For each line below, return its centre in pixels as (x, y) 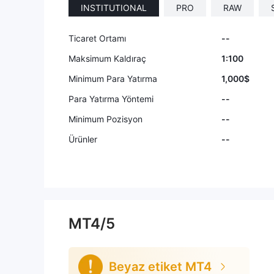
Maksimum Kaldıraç (107, 58)
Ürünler (83, 139)
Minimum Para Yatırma (113, 79)
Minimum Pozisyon (106, 119)
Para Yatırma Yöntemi (111, 99)
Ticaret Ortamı (97, 38)
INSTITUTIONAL (114, 8)
